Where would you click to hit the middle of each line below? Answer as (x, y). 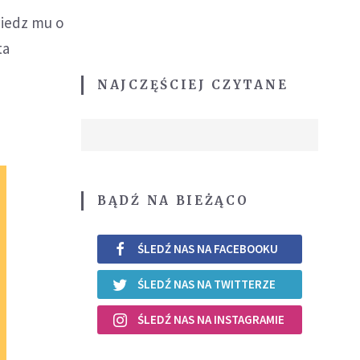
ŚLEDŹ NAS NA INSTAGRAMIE (211, 320)
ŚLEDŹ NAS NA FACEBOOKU (208, 249)
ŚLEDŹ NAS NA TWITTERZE (207, 284)
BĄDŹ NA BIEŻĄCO (173, 200)
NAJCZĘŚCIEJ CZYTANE (193, 84)
